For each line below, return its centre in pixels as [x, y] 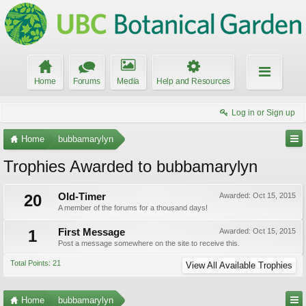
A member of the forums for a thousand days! [133, 208]
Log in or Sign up [263, 113]
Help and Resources [193, 81]
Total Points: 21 [36, 263]
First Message [92, 232]
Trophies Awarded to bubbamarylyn [130, 166]
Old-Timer [82, 197]
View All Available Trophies [239, 265]
